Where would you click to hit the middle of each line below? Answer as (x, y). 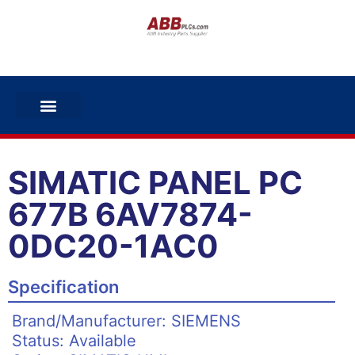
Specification (63, 287)
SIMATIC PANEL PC (155, 183)
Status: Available (74, 341)
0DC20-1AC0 (113, 246)
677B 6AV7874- (130, 214)
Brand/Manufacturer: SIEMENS (126, 321)
